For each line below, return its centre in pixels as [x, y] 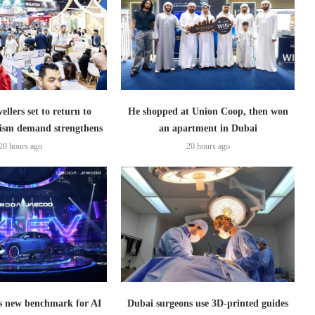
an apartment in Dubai [208, 128]
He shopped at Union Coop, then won [208, 111]
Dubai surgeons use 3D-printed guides [208, 304]
